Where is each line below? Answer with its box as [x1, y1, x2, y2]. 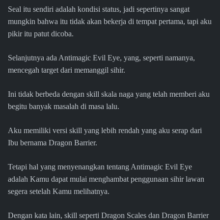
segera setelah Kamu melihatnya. [8, 187, 110, 196]
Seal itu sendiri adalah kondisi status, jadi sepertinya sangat [8, 5, 190, 14]
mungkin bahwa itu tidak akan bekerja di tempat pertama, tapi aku [8, 17, 212, 26]
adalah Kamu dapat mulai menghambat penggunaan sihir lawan [8, 175, 204, 184]
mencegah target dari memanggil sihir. [8, 66, 125, 75]
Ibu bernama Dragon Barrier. [8, 138, 97, 147]
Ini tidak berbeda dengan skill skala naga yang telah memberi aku [8, 90, 210, 99]
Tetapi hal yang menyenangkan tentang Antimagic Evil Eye [8, 163, 192, 171]
